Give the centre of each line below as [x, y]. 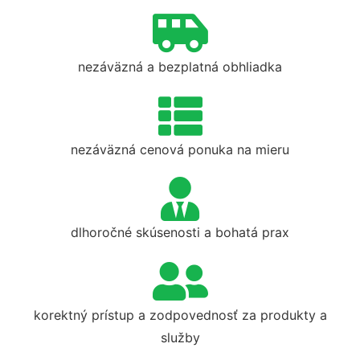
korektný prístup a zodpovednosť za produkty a [180, 315]
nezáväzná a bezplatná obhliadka [180, 66]
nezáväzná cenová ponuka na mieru [180, 149]
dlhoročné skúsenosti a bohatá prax [180, 232]
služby [180, 337]
